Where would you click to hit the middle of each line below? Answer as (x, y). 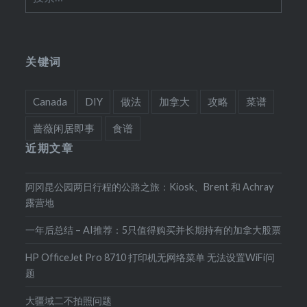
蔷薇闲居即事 (64, 128)
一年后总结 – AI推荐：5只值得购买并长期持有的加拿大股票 (153, 230)
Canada (50, 101)
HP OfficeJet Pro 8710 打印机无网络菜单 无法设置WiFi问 (150, 258)
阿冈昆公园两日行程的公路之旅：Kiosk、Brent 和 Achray (150, 187)
